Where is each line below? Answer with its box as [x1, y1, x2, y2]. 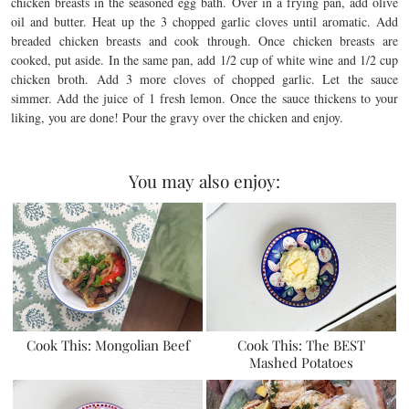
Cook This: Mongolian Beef [26, 335, 190, 354]
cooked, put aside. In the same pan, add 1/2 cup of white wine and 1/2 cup [11, 51, 398, 68]
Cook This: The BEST [236, 335, 365, 354]
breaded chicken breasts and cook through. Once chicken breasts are [11, 32, 398, 49]
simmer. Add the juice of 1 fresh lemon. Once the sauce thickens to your [11, 89, 398, 107]
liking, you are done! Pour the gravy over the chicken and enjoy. [11, 109, 348, 126]
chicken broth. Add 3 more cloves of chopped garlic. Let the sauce [11, 70, 398, 88]
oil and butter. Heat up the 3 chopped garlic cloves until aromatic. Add [11, 13, 398, 30]
